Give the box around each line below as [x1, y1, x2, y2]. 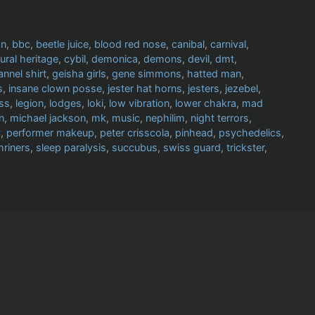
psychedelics [219, 127, 281, 139]
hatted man [187, 67, 241, 80]
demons [143, 53, 182, 65]
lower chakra [175, 97, 236, 110]
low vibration [109, 97, 169, 110]
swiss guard [163, 141, 221, 154]
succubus [112, 141, 157, 154]
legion [15, 97, 44, 110]
